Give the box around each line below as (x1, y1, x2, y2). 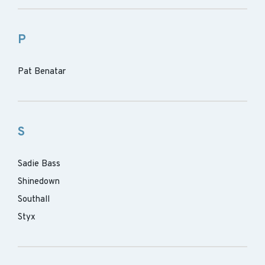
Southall (18, 194, 50, 205)
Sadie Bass (18, 159, 60, 170)
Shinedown (18, 176, 60, 188)
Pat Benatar (18, 66, 66, 77)
